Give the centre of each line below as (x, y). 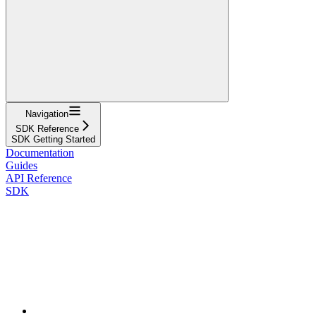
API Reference (39, 178)
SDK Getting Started (53, 139)
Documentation (40, 152)
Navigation (47, 114)
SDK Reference (47, 128)
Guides (22, 165)
